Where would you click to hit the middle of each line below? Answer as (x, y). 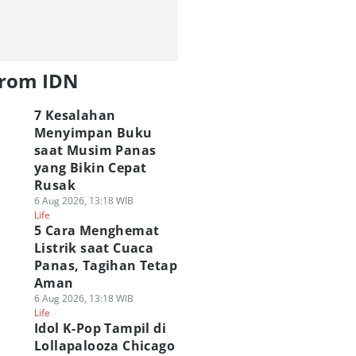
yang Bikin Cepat (90, 168)
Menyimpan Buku (93, 133)
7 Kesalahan (75, 115)
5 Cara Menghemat (97, 230)
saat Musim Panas (95, 150)
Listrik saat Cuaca (94, 248)
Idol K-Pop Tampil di (100, 328)
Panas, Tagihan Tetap (105, 265)
